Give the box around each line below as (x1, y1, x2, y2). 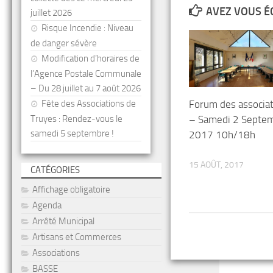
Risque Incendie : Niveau (41, 23, 133, 34)
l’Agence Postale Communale (30, 68, 141, 79)
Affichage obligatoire (32, 184, 110, 195)
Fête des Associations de (41, 98, 136, 109)
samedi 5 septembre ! (30, 128, 114, 139)
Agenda (32, 200, 62, 211)
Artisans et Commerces (32, 232, 121, 243)
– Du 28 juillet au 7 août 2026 (30, 83, 141, 94)
